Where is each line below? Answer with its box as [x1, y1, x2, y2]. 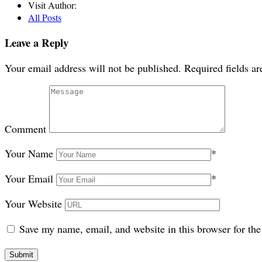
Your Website [5, 196, 62, 211]
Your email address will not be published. [5, 61, 181, 75]
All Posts [28, 11, 61, 24]
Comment [5, 122, 46, 136]
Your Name [5, 146, 53, 161]
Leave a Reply [5, 34, 68, 50]
